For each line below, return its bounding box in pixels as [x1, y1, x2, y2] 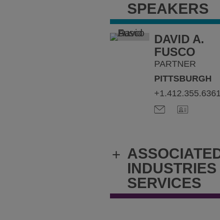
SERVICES [127, 175, 201, 191]
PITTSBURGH [154, 74, 212, 83]
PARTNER [154, 59, 196, 69]
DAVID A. [154, 32, 204, 46]
